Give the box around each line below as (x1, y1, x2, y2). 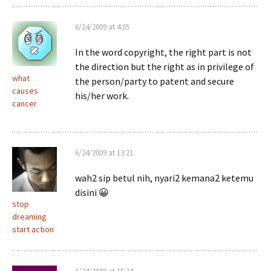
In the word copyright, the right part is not (75, 46, 252, 58)
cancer (12, 98, 37, 109)
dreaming (12, 211, 47, 222)
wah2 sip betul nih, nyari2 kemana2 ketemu (75, 172, 253, 184)
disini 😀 (75, 186, 109, 198)
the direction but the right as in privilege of (75, 60, 254, 73)
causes (12, 85, 38, 96)
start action (12, 224, 54, 235)
